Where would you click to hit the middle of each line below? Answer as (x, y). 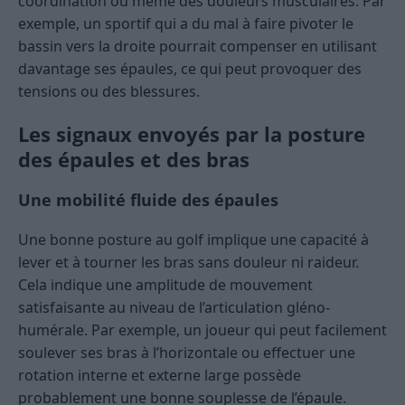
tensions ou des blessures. (109, 92)
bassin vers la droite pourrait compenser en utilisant (198, 47)
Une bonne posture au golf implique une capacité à (193, 240)
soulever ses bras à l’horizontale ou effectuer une (187, 353)
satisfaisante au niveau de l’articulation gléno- (174, 308)
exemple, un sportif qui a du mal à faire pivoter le (186, 24)
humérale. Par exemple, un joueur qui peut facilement (202, 330)
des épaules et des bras (134, 160)
